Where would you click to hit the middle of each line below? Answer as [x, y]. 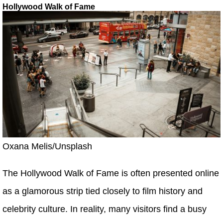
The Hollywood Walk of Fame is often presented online [111, 173]
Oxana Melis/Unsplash [47, 146]
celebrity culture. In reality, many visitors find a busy [105, 209]
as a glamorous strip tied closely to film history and [103, 191]
